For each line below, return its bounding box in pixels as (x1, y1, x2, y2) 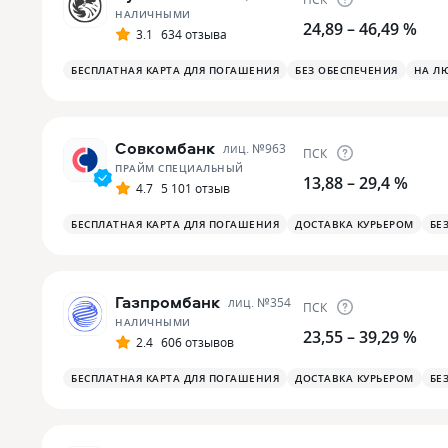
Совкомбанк (115, 137, 215, 160)
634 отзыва (161, 26, 227, 43)
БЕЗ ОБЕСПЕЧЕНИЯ (295, 63, 398, 78)
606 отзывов (161, 334, 234, 351)
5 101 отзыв (161, 180, 230, 197)
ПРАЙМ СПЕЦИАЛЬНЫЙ (115, 161, 244, 176)
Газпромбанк (115, 291, 220, 314)
